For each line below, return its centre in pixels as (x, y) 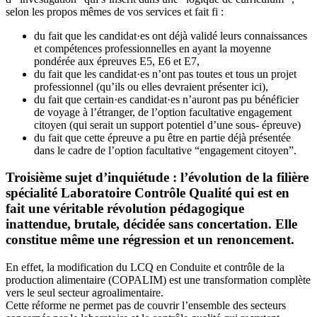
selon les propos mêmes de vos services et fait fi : (115, 11)
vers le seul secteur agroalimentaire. (85, 292)
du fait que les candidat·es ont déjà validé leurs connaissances (171, 35)
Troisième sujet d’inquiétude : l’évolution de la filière (157, 178)
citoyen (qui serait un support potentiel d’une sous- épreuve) (167, 125)
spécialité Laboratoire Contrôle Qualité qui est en (148, 193)
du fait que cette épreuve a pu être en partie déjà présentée (162, 137)
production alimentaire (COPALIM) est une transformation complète (158, 279)
